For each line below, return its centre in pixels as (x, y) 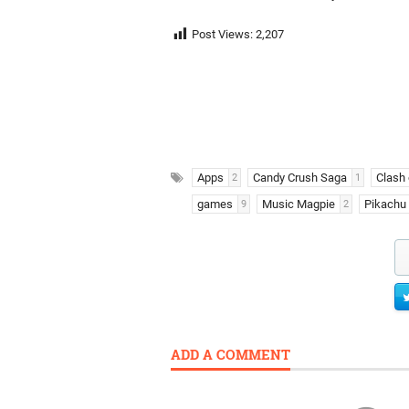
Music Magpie (299, 204)
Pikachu (385, 204)
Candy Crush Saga (300, 177)
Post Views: (222, 35)
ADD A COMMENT (231, 354)
